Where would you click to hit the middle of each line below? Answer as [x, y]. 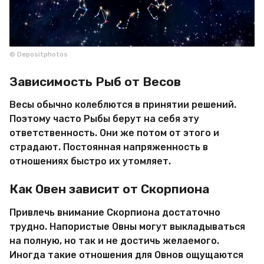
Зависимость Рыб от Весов [95, 81]
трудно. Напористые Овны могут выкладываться [127, 226]
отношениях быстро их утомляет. [90, 161]
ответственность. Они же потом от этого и [114, 133]
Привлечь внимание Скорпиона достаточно [115, 212]
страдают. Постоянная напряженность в [109, 147]
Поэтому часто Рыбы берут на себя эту [104, 118]
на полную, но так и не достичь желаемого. [114, 240]
